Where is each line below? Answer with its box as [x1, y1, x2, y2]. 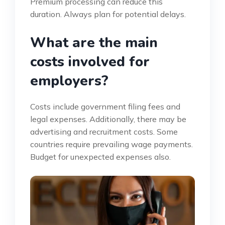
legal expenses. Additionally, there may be [30, 114, 186, 124]
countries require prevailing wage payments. [30, 139, 193, 149]
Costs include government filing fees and [30, 101, 180, 111]
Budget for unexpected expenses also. [30, 151, 171, 162]
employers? [30, 71, 108, 90]
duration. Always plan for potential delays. [30, 9, 186, 19]
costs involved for [30, 52, 150, 71]
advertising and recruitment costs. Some [30, 126, 178, 137]
